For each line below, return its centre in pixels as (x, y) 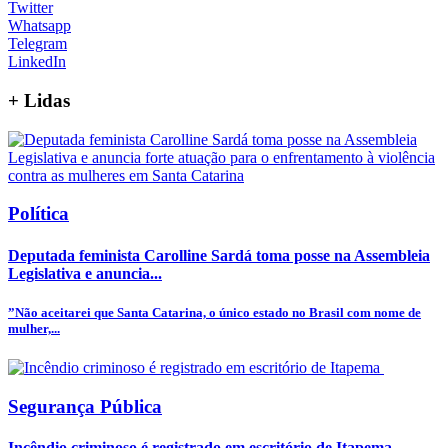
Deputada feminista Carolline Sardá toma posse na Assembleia (219, 255)
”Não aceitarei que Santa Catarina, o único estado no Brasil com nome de (214, 312)
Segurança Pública (85, 406)
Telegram (37, 44)
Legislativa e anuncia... (85, 273)
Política (38, 214)
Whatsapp (39, 26)
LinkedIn (37, 62)
